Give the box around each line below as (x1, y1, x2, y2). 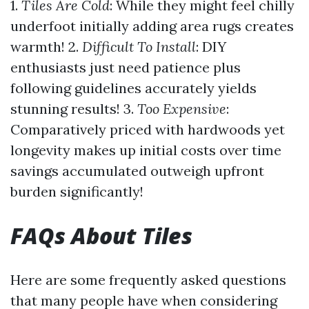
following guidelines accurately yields (10, 79, 257, 97)
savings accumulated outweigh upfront (10, 162, 264, 179)
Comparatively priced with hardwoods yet (10, 121, 285, 138)
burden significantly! (10, 183, 143, 200)
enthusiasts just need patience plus (10, 59, 241, 76)
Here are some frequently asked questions (10, 271, 286, 288)
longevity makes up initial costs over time (10, 141, 281, 159)
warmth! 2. (10, 38, 79, 55)
